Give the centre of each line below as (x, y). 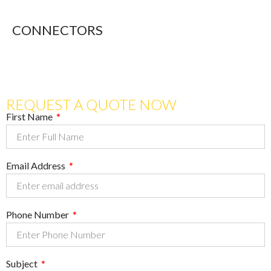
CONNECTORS (57, 30)
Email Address (37, 165)
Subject (23, 263)
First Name (30, 116)
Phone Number (38, 214)
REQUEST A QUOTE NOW (91, 104)
